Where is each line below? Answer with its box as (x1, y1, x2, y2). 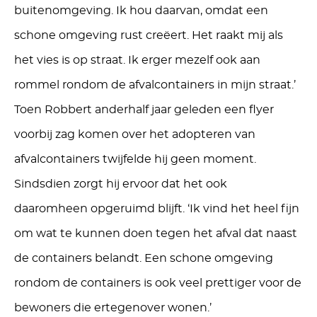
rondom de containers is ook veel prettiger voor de (14, 277, 301, 289)
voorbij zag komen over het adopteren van (14, 129, 255, 140)
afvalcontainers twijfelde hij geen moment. (14, 154, 256, 165)
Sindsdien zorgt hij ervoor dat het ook (14, 178, 227, 190)
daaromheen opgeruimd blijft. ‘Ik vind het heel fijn (14, 203, 299, 214)
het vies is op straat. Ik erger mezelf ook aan (14, 54, 260, 66)
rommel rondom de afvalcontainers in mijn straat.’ (14, 79, 296, 91)
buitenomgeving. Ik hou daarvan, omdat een (14, 5, 268, 16)
